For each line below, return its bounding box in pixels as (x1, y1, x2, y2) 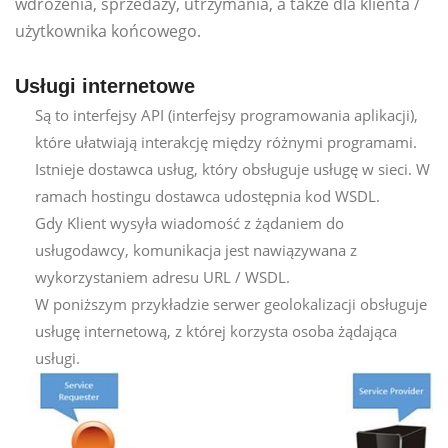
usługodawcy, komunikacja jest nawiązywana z (35, 239, 357, 260)
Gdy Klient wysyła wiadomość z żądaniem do (35, 212, 344, 233)
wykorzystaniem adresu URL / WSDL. (35, 266, 290, 287)
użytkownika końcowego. (15, 19, 201, 42)
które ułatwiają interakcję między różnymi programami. (35, 131, 417, 152)
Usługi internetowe (15, 74, 195, 97)
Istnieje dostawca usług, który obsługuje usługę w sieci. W (35, 158, 430, 179)
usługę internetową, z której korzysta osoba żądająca (35, 320, 397, 341)
